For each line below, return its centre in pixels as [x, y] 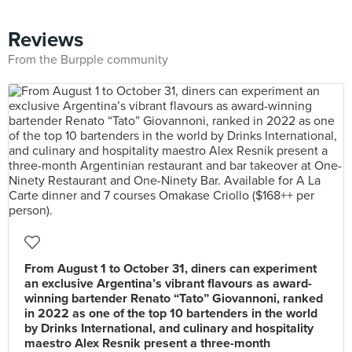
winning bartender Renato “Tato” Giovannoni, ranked [174, 299]
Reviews [46, 40]
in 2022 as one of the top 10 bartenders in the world [171, 313]
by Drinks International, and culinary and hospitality [169, 328]
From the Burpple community [88, 60]
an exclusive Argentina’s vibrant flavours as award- [168, 284]
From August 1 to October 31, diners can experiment [170, 269]
